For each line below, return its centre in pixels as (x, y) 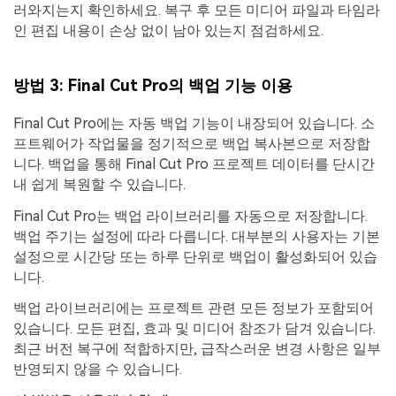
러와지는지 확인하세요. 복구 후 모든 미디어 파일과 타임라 (197, 11)
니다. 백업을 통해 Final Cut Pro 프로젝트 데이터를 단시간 (194, 164)
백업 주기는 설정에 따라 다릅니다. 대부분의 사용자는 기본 (197, 236)
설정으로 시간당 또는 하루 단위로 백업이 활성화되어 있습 (195, 256)
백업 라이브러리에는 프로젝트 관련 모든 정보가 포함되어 (194, 308)
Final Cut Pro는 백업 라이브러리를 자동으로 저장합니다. (190, 216)
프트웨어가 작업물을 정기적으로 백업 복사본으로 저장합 (192, 143)
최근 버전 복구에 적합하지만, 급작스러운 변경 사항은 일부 (197, 349)
